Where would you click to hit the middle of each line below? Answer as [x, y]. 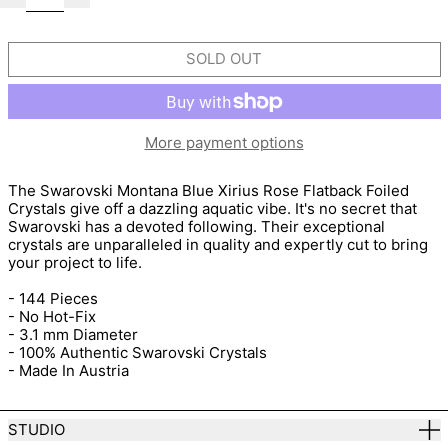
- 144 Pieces [52, 299]
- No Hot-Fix [51, 317]
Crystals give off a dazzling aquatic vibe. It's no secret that [212, 209]
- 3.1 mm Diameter [72, 335]
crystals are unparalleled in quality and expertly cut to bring [217, 245]
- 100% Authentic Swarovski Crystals [137, 353]
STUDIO [36, 429]
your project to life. [74, 263]
